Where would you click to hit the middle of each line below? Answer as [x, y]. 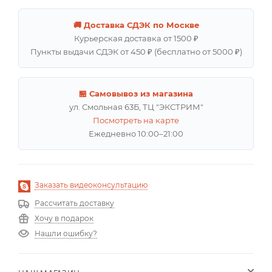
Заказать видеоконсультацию [91, 185]
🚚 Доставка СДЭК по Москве [136, 25]
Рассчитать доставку [74, 203]
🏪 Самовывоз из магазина [136, 93]
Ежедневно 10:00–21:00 [136, 133]
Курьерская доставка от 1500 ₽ [136, 38]
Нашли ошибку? [66, 233]
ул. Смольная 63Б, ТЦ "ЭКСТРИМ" [136, 107]
